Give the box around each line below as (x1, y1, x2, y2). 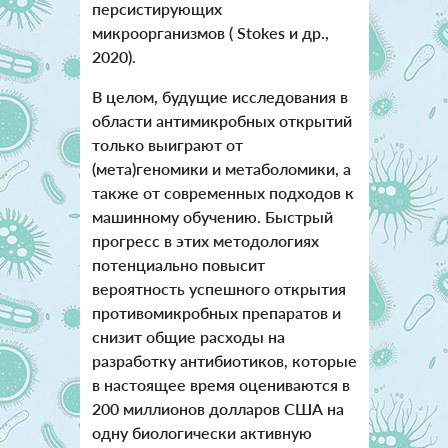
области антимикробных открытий (91, 111, 352, 131)
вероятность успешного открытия (91, 279, 346, 299)
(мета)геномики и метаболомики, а (91, 159, 351, 179)
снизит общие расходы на (91, 327, 285, 347)
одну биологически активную (91, 423, 312, 443)
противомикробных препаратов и (91, 303, 341, 323)
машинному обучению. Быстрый (91, 207, 333, 227)
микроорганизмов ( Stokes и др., (91, 23, 329, 43)
